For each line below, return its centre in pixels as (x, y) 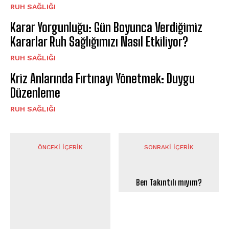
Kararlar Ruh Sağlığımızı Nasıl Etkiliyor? (99, 42)
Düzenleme (35, 93)
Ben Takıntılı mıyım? (169, 182)
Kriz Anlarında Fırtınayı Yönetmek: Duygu (102, 79)
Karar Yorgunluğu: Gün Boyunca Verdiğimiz (106, 28)
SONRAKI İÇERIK (169, 147)
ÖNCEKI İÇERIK (60, 147)
